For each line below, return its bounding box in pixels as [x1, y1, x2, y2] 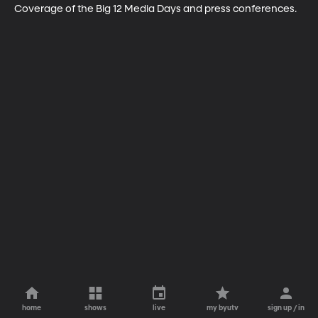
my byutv [207, 305, 239, 312]
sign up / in [268, 305, 305, 312]
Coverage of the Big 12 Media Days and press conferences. [14, 4, 297, 14]
